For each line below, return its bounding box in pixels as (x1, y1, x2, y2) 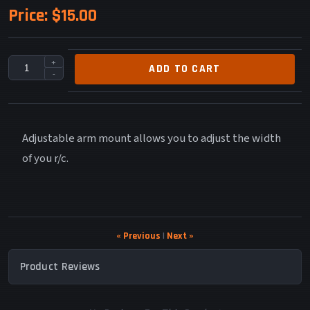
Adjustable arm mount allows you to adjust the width (22, 130, 281, 147)
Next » (167, 230, 194, 243)
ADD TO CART (149, 62, 221, 77)
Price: (8, 4, 48, 28)
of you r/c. (22, 150, 69, 167)
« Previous (116, 230, 161, 243)
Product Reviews (20, 259, 100, 275)
